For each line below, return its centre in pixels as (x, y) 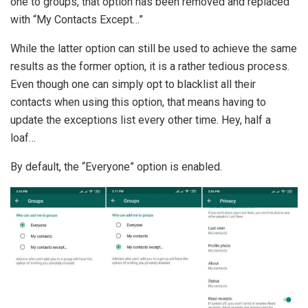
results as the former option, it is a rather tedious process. (150, 67)
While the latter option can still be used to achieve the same (154, 49)
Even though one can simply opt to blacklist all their (133, 85)
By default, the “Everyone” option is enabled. (116, 167)
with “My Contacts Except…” (77, 20)
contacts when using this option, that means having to (138, 102)
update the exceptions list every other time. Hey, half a (141, 120)
